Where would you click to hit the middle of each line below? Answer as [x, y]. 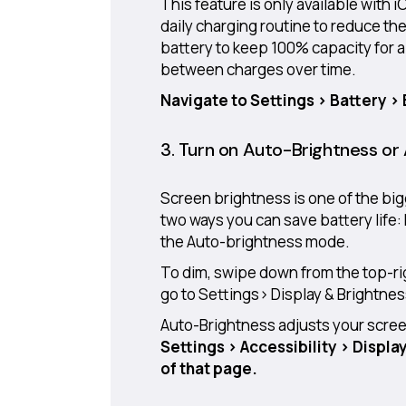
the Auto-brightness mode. [255, 242]
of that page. [209, 368]
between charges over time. [258, 69]
